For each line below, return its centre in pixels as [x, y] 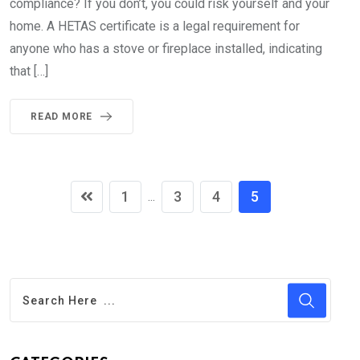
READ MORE [62, 117]
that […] [29, 72]
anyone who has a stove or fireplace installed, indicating [166, 49]
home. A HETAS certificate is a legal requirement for [155, 27]
